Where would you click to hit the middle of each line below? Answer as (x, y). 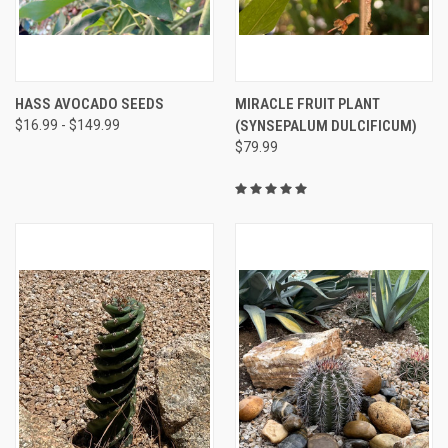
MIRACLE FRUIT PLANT (307, 103)
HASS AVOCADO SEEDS (89, 103)
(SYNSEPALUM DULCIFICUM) (325, 125)
